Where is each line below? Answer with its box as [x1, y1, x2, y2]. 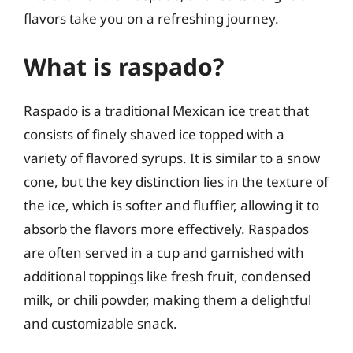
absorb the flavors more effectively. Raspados [24, 220, 309, 238]
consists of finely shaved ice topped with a [24, 125, 284, 143]
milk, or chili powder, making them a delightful [24, 291, 311, 309]
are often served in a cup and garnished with [24, 243, 304, 262]
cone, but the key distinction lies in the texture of [24, 173, 329, 191]
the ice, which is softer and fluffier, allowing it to [24, 196, 319, 214]
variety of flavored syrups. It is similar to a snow [24, 149, 320, 167]
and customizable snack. [24, 314, 177, 333]
